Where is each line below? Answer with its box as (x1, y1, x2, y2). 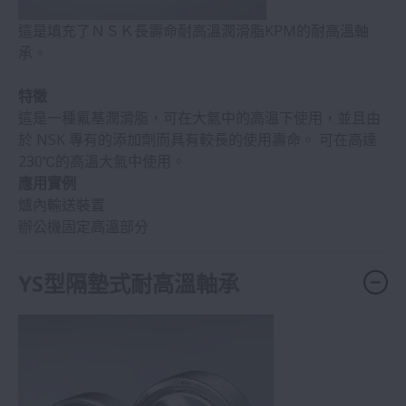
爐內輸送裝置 (18, 195, 105, 216)
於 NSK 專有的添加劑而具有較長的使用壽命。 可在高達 (18, 130, 377, 150)
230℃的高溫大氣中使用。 (18, 151, 186, 172)
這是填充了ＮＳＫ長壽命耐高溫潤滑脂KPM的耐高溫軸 (18, 21, 369, 42)
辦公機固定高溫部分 (18, 217, 149, 237)
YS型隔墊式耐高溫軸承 (18, 268, 239, 299)
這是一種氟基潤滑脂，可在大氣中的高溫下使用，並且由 (18, 108, 381, 129)
